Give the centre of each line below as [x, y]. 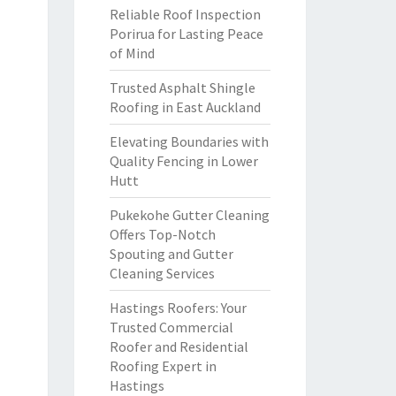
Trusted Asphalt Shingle [182, 88]
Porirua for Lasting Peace [186, 34]
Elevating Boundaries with [189, 141]
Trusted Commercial [171, 327]
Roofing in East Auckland [185, 107]
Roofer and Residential [179, 346]
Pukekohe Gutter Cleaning [189, 215]
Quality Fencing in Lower [183, 161]
